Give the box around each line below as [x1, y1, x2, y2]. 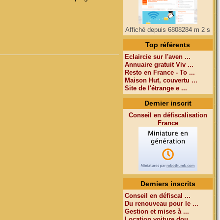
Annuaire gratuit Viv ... [125, 61, 193, 68]
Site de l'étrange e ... [125, 84, 187, 92]
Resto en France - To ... [125, 69, 195, 76]
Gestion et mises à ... [125, 208, 189, 215]
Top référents [145, 41, 190, 49]
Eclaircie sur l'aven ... [125, 53, 191, 60]
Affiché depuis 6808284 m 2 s [125, 26, 210, 33]
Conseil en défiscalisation [128, 111, 207, 119]
